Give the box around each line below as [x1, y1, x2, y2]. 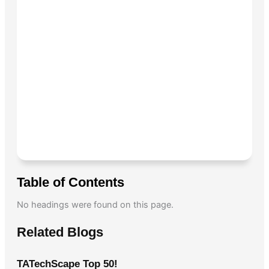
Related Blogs [16, 224, 103, 240]
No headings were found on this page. [16, 199, 174, 210]
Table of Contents [16, 174, 124, 190]
